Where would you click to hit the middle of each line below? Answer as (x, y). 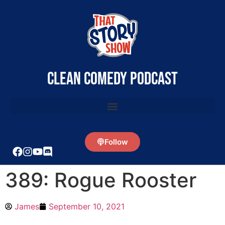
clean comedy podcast (113, 79)
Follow (116, 142)
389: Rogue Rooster (101, 180)
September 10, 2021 (87, 206)
